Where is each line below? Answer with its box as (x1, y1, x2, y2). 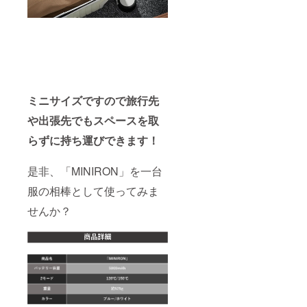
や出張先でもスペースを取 (27, 112, 159, 129)
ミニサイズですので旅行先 (27, 93, 159, 109)
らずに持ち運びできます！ (27, 132, 159, 149)
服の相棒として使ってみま (27, 183, 159, 199)
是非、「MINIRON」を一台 (27, 163, 162, 180)
